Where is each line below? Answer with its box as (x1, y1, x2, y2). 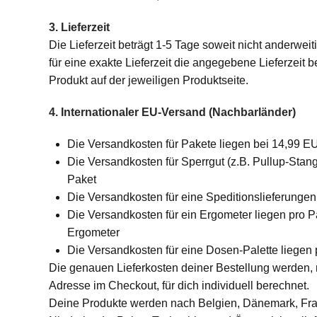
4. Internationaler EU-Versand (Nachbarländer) (48, 106, 296, 118)
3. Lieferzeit (48, 21, 110, 33)
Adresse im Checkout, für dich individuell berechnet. (48, 279, 309, 292)
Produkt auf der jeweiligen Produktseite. (48, 74, 248, 86)
